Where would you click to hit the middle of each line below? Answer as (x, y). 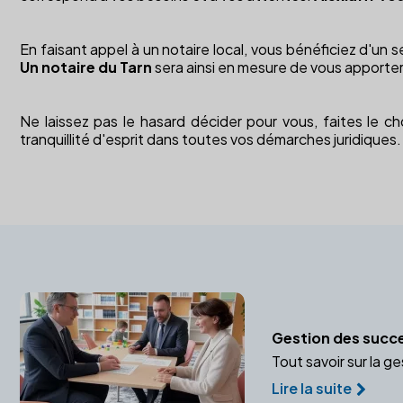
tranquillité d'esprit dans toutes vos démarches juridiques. (210, 139)
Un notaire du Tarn (86, 67)
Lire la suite (312, 389)
